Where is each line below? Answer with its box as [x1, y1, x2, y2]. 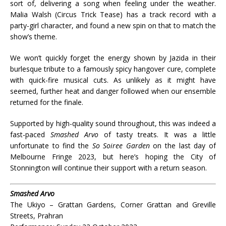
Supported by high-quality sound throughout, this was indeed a [10, 119, 216, 129]
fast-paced [10, 130, 50, 140]
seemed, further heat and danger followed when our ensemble [10, 86, 216, 96]
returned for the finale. [10, 97, 83, 107]
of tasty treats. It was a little [103, 130, 216, 140]
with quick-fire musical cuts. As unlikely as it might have [10, 75, 216, 85]
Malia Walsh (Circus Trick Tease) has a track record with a [10, 10, 216, 20]
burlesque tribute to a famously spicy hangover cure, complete [10, 64, 216, 74]
